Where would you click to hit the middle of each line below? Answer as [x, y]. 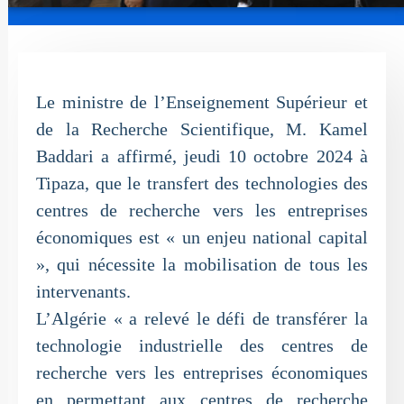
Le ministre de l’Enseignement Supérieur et [202, 102]
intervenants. [83, 291]
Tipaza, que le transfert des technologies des [202, 183]
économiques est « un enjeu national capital [202, 237]
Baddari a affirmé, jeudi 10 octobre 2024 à [202, 156]
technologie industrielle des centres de [202, 345]
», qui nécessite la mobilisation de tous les [202, 264]
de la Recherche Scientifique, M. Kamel [202, 129]
